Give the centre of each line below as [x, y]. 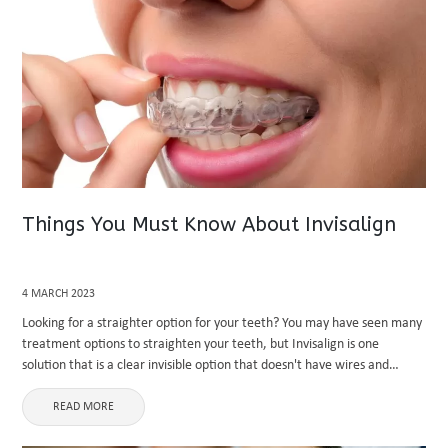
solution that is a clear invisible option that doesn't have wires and [206, 365]
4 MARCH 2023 [59, 294]
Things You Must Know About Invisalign [209, 224]
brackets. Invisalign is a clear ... [109, 386]
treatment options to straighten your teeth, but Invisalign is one [201, 344]
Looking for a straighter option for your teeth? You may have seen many [222, 323]
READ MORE [84, 407]
